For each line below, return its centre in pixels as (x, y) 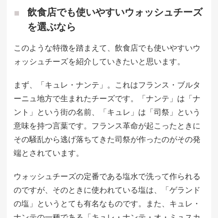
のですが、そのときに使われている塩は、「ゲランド (107, 190)
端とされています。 (49, 153)
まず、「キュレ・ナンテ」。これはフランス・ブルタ (107, 85)
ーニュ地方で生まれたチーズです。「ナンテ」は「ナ (107, 99)
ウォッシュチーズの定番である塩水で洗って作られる (107, 176)
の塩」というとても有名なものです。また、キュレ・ (107, 204)
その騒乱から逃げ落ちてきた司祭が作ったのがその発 (107, 139)
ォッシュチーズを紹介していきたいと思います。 (99, 62)
